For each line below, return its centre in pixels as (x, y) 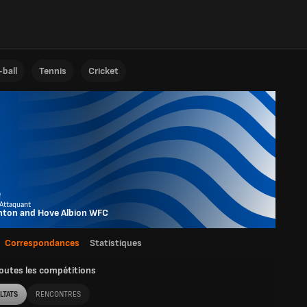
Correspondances (42, 243)
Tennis (53, 71)
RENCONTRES (58, 294)
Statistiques (116, 243)
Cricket (103, 71)
